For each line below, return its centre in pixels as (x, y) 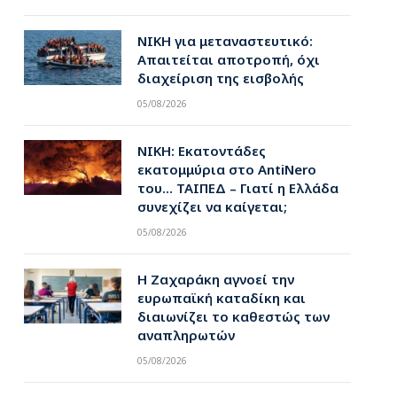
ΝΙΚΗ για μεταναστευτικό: (225, 41)
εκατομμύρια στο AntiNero (226, 169)
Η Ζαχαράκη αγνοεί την (215, 279)
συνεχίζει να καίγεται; (212, 206)
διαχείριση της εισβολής (220, 78)
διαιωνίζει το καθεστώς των (233, 316)
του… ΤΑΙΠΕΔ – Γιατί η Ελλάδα (237, 188)
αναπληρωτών (186, 335)
